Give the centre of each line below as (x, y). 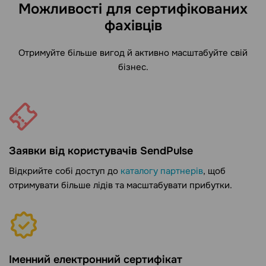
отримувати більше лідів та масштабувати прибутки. (121, 186)
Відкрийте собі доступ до (65, 171)
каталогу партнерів (162, 171)
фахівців (133, 26)
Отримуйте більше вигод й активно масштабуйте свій (133, 53)
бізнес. (133, 67)
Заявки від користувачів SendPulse (101, 151)
